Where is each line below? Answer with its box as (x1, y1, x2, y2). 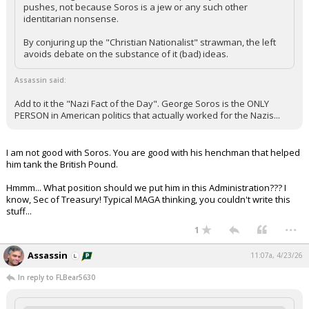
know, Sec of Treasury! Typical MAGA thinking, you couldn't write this (6, 193, 290, 206)
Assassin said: (14, 75, 66, 85)
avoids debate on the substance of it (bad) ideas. (23, 48, 228, 60)
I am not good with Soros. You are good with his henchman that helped (6, 146, 300, 159)
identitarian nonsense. (23, 12, 119, 25)
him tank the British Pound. (6, 158, 118, 170)
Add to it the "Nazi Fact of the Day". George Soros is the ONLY (14, 97, 269, 110)
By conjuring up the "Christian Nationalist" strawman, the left (23, 36, 276, 48)
